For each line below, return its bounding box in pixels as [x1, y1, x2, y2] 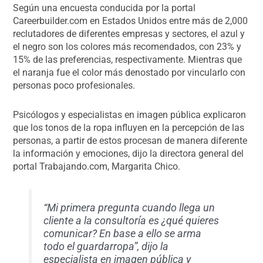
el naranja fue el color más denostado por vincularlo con [13, 66, 246, 78]
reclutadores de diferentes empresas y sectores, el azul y [13, 28, 245, 39]
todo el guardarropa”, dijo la [43, 240, 168, 252]
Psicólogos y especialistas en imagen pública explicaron [13, 109, 247, 120]
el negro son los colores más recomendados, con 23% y [13, 41, 242, 52]
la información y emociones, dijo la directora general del [13, 147, 244, 159]
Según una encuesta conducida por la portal [13, 2, 196, 14]
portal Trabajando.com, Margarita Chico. [13, 160, 181, 172]
